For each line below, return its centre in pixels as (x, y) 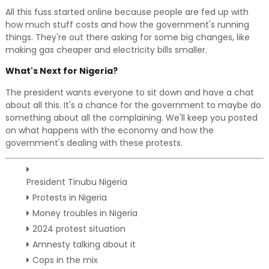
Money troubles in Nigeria (85, 213)
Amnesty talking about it (84, 244)
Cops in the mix (65, 260)
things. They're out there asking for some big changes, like (127, 37)
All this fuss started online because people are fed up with (127, 12)
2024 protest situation (79, 229)
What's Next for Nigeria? (61, 71)
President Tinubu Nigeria (77, 182)
